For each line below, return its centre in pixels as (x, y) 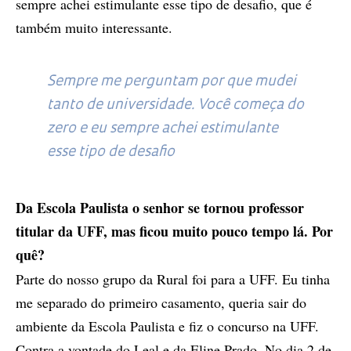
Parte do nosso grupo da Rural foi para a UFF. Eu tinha (173, 279)
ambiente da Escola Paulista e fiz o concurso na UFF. (167, 326)
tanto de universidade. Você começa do (175, 105)
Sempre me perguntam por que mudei (172, 81)
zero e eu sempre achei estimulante (163, 128)
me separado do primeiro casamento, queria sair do (161, 302)
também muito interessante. (94, 27)
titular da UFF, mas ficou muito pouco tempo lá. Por (174, 231)
